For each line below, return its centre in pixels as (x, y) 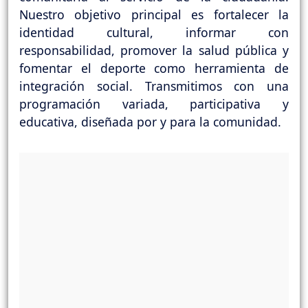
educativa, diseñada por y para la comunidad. (150, 122)
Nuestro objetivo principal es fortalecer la (154, 15)
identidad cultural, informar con (154, 33)
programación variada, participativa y (154, 104)
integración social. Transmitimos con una (154, 86)
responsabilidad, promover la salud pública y (154, 51)
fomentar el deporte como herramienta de (154, 68)
